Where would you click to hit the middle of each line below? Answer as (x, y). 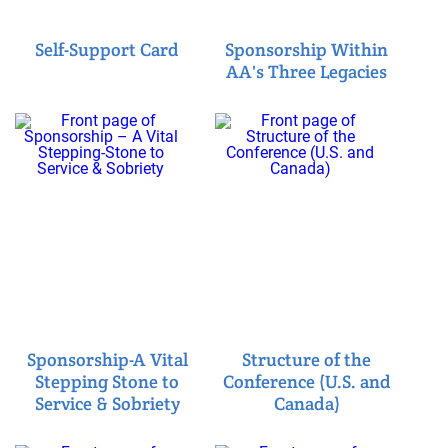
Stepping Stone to (107, 381)
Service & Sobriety (107, 403)
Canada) (306, 403)
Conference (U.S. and (306, 381)
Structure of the (307, 359)
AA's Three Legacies (307, 71)
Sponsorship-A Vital (107, 359)
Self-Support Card (107, 49)
